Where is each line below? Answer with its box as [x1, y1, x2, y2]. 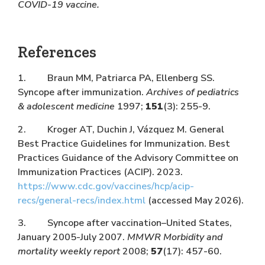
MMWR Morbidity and [127, 231, 222, 244]
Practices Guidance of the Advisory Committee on [18, 151, 238, 164]
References [18, 42, 96, 62]
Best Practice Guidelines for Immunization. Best [18, 137, 230, 150]
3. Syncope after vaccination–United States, [18, 216, 232, 230]
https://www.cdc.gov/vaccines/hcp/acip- [18, 179, 194, 193]
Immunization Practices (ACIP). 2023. [18, 165, 183, 179]
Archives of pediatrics [146, 86, 239, 99]
